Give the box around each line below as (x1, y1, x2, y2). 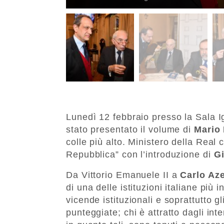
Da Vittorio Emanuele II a (66, 169, 180, 180)
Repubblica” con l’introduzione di (66, 149, 214, 159)
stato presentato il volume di (66, 124, 194, 134)
